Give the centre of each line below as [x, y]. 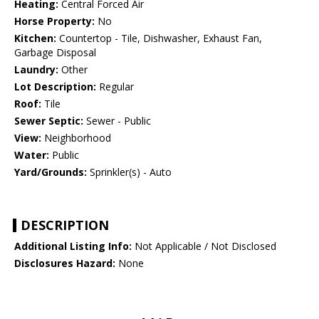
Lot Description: [55, 87]
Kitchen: [35, 38]
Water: [32, 155]
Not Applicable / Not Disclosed [204, 246]
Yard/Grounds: [51, 172]
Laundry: [36, 70]
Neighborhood [76, 138]
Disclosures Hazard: [65, 263]
